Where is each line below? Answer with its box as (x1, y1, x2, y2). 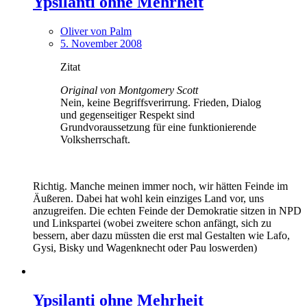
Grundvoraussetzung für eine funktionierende (60, 121, 256, 133)
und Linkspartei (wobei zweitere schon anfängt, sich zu (33, 217, 271, 229)
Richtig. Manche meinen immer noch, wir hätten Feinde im (33, 180, 288, 192)
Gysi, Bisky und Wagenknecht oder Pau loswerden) (33, 241, 257, 254)
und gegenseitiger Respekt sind (60, 108, 195, 121)
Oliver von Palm (60, 25, 132, 37)
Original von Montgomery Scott (60, 84, 198, 96)
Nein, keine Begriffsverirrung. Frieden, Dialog (60, 96, 261, 108)
